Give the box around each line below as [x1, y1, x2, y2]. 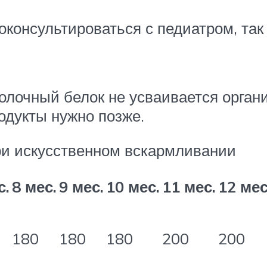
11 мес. [162, 176, 216, 196]
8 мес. [12, 176, 57, 196]
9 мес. [59, 176, 104, 196]
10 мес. [106, 176, 160, 196]
